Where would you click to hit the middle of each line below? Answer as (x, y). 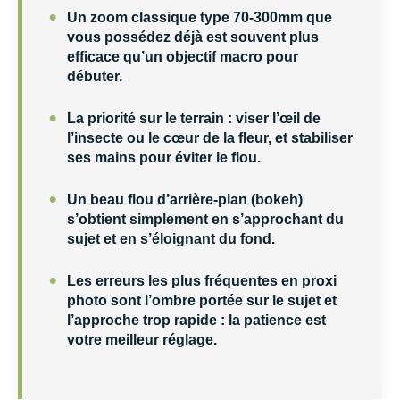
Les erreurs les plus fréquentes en (184, 280)
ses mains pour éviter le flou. (164, 157)
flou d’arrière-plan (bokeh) (215, 199)
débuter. (95, 76)
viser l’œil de (278, 118)
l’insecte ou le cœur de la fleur (167, 137)
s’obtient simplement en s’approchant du (205, 219)
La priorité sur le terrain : (151, 118)
